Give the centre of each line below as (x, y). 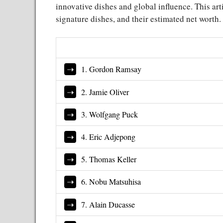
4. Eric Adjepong (109, 137)
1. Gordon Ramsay (111, 69)
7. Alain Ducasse (108, 204)
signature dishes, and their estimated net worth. (138, 18)
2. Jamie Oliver (105, 92)
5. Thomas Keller (109, 160)
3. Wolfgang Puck (110, 114)
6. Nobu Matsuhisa (111, 182)
